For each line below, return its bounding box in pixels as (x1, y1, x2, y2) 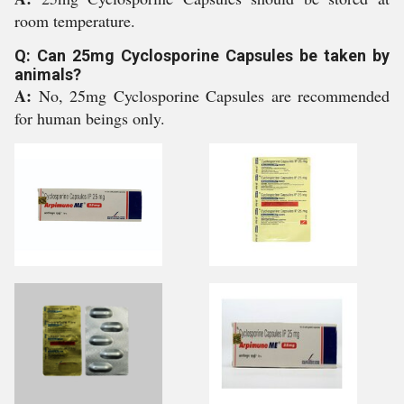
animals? (14, 65, 81, 84)
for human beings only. (14, 107, 165, 129)
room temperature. (14, 10, 135, 32)
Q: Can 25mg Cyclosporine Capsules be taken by (14, 46, 390, 65)
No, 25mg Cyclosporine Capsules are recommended (38, 85, 390, 106)
